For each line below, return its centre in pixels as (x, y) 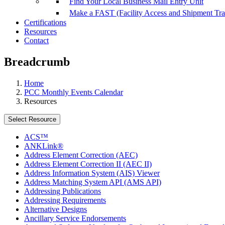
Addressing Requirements (65, 200)
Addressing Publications (63, 191)
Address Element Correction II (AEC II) (88, 164)
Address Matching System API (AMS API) (93, 182)
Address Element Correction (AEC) (81, 155)
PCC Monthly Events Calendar (74, 92)
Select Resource (32, 120)
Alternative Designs (55, 209)
